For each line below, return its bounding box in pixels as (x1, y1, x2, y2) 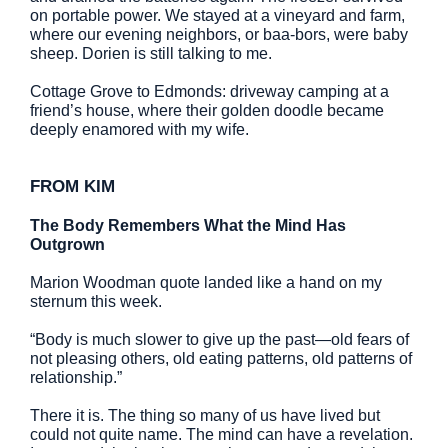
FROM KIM (30, 177, 115, 196)
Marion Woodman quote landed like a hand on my (30, 274, 382, 291)
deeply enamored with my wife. (30, 121, 249, 138)
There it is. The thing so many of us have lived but (30, 407, 380, 424)
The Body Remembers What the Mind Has (30, 217, 346, 234)
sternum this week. (30, 293, 162, 310)
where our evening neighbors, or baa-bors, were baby (30, 26, 408, 43)
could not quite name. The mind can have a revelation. (30, 426, 413, 443)
